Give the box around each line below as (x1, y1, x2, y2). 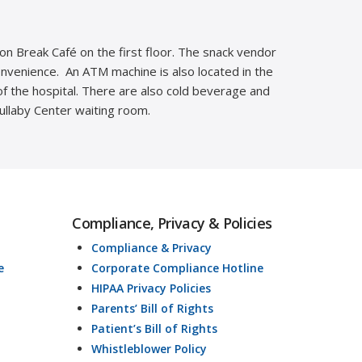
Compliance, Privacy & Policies (72, 213, 272, 234)
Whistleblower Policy (90, 341, 207, 357)
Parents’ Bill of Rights (90, 301, 213, 317)
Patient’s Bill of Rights (90, 321, 217, 337)
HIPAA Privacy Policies (90, 280, 211, 297)
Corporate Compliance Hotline (90, 260, 263, 276)
